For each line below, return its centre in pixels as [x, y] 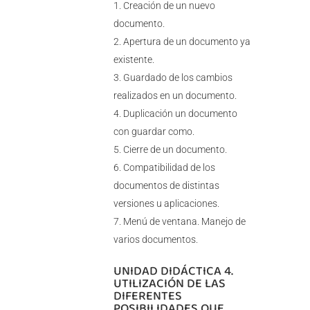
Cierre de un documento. [175, 150]
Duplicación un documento [180, 114]
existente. [134, 60]
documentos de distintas [166, 186]
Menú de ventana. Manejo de [184, 222]
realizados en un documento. [175, 96]
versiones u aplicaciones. [166, 204]
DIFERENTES [147, 296]
